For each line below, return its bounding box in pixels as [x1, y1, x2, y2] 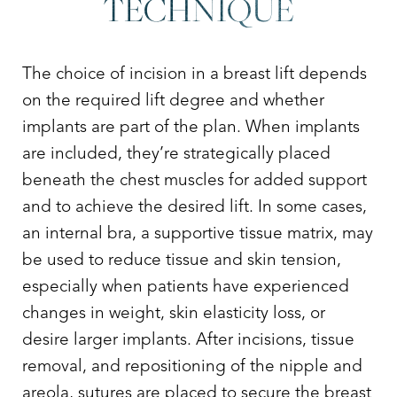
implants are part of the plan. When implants [22, 120, 360, 136]
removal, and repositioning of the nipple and [22, 359, 362, 376]
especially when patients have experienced [22, 279, 349, 296]
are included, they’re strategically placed [22, 146, 331, 163]
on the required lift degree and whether [22, 93, 324, 110]
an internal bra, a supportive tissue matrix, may [22, 226, 373, 243]
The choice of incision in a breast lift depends [22, 66, 367, 83]
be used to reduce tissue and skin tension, [22, 253, 341, 269]
